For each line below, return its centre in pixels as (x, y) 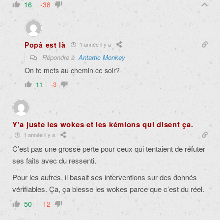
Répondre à (59, 57)
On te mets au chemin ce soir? (72, 70)
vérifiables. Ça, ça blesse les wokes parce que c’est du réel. (108, 189)
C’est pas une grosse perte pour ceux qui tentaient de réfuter (109, 148)
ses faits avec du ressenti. (54, 160)
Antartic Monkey (102, 57)
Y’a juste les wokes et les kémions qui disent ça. (103, 124)
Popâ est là (45, 44)
